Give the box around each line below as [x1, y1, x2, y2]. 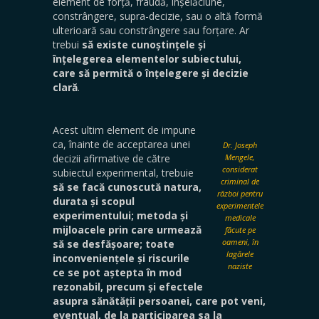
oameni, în [221, 236, 258, 247]
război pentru [217, 187, 263, 199]
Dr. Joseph [223, 139, 257, 150]
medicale [224, 211, 256, 223]
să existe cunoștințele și [82, 37, 206, 51]
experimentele [216, 199, 263, 211]
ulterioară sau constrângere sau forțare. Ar [53, 23, 249, 37]
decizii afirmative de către [53, 151, 170, 165]
